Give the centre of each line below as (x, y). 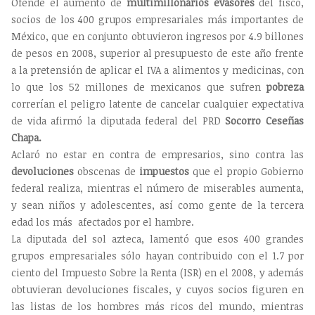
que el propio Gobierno (246, 171)
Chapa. (26, 137)
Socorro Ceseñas (265, 120)
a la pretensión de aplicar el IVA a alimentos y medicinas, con (157, 70)
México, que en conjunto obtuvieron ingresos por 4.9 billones (157, 36)
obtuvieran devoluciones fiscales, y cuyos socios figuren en (157, 289)
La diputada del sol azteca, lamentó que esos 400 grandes (157, 238)
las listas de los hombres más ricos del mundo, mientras (157, 306)
